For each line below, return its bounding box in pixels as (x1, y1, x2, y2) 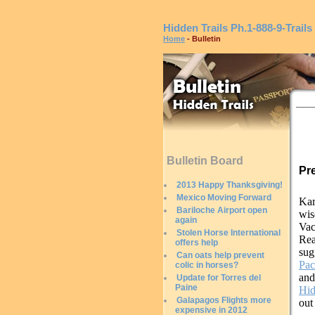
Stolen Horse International (176, 228, 281, 238)
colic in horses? (175, 260, 238, 270)
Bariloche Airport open (176, 205, 267, 215)
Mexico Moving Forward (176, 193, 271, 202)
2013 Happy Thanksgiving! (176, 180, 283, 190)
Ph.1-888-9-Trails (231, 22, 312, 34)
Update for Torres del (176, 273, 261, 283)
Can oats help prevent (176, 250, 264, 260)
